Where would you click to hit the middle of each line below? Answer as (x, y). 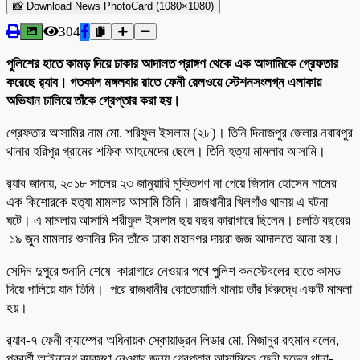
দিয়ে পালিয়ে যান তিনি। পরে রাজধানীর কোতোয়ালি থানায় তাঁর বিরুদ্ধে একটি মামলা (179, 289)
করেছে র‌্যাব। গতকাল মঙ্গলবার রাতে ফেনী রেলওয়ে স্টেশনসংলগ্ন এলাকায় (164, 82)
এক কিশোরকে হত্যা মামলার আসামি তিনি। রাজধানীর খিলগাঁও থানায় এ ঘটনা (167, 202)
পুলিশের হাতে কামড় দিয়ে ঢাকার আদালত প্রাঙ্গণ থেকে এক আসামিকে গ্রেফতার (172, 63)
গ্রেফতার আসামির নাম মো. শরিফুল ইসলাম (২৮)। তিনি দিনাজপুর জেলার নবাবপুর (180, 133)
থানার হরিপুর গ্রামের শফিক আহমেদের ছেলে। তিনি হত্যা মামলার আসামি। (166, 151)
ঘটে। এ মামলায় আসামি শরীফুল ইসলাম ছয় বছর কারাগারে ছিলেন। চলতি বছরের (178, 220)
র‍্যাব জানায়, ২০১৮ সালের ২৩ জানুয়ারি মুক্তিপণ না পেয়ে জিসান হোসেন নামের (172, 183)
